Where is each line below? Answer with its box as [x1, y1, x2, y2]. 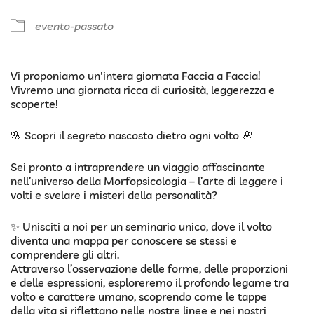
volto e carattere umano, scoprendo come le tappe [11, 289, 267, 304]
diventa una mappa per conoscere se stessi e [11, 233, 237, 248]
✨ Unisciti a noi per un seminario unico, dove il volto [11, 219, 272, 234]
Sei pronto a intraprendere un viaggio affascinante [11, 160, 265, 175]
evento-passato [35, 19, 114, 34]
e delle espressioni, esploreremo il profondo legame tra [11, 275, 289, 290]
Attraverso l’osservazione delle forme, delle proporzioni [11, 261, 288, 276]
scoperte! [11, 97, 57, 111]
